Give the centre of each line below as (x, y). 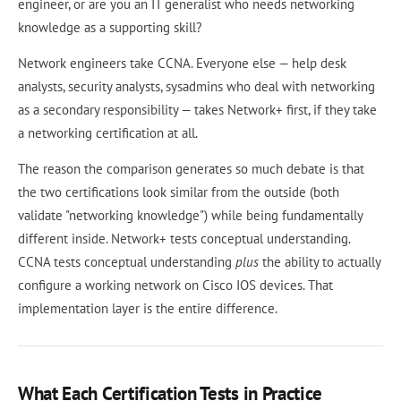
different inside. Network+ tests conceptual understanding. (184, 238)
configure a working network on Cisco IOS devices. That (175, 285)
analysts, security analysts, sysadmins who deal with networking (196, 86)
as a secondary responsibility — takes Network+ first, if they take (197, 109)
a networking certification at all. (108, 132)
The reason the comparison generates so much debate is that (191, 168)
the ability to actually (320, 261)
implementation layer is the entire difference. (148, 308)
